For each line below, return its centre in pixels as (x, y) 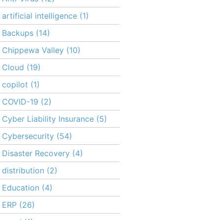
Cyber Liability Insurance (48, 119)
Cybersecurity (28, 136)
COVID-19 (20, 102)
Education (21, 188)
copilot (15, 84)
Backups (18, 33)
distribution (23, 170)
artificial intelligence (40, 16)
